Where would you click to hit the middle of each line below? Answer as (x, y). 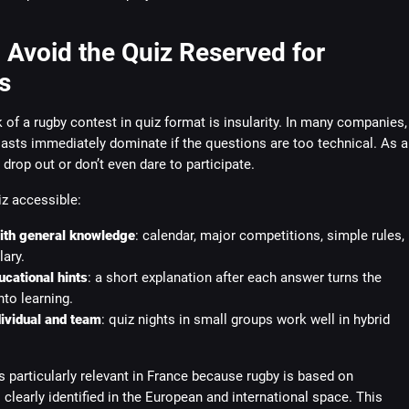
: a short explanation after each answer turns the (234, 278)
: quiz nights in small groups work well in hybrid (245, 320)
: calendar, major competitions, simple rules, (269, 236)
